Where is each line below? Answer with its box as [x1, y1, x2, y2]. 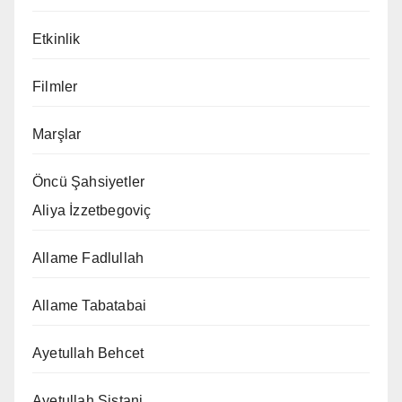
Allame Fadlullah [32, 250, 144, 267]
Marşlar [32, 127, 82, 143]
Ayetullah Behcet [32, 345, 144, 362]
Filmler [32, 79, 78, 95]
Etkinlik [32, 31, 81, 48]
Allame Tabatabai [32, 298, 147, 314]
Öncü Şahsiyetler [32, 174, 145, 190]
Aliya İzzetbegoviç [32, 203, 152, 219]
